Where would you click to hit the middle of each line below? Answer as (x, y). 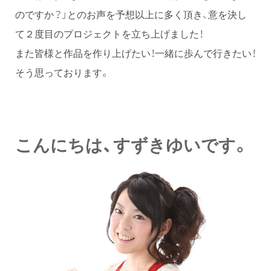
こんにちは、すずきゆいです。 (132, 145)
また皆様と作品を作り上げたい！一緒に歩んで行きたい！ (135, 53)
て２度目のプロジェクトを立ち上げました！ (109, 34)
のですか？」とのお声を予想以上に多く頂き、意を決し (131, 14)
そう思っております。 (62, 72)
